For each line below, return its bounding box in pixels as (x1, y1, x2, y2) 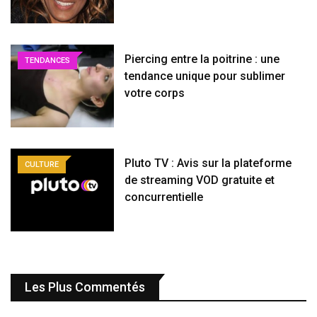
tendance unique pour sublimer (125, 69, 286, 83)
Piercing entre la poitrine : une (125, 52, 280, 66)
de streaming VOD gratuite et (125, 173, 275, 187)
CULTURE (25, 159, 59, 169)
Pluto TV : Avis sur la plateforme (125, 156, 292, 170)
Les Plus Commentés (25, 279, 145, 294)
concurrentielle (125, 190, 204, 204)
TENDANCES (25, 55, 70, 65)
